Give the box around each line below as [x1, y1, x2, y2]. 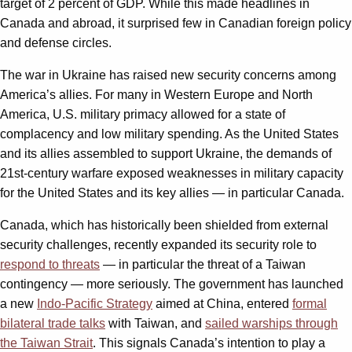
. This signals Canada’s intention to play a [93, 335, 325, 350]
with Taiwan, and [105, 316, 205, 330]
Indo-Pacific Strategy [37, 296, 152, 310]
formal [292, 296, 327, 310]
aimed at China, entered [152, 296, 292, 310]
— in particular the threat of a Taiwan [100, 257, 306, 271]
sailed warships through [205, 316, 338, 330]
